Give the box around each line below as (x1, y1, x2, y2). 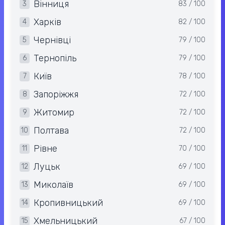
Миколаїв (34, 179, 73, 191)
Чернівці (34, 35, 71, 46)
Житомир (34, 107, 74, 119)
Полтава (34, 125, 69, 137)
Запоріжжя (34, 89, 78, 100)
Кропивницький (34, 197, 103, 209)
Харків (34, 17, 61, 28)
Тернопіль (34, 53, 76, 64)
